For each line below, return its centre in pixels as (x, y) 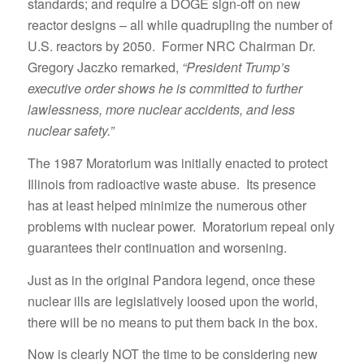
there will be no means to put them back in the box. (172, 322)
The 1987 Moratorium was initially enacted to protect (177, 163)
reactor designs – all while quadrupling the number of (180, 25)
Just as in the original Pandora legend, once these (171, 279)
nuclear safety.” (70, 131)
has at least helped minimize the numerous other (167, 205)
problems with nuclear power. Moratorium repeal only (181, 226)
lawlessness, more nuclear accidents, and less (161, 110)
